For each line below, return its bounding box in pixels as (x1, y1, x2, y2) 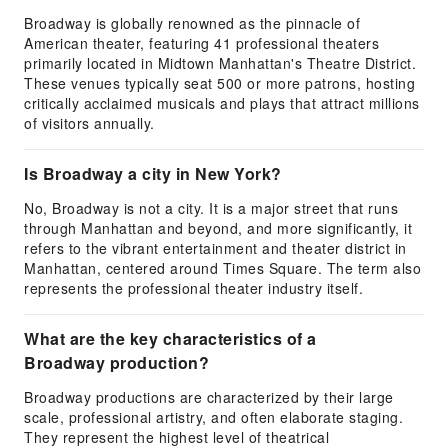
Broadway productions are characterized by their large (24, 387, 394, 407)
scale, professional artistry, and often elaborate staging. (24, 407, 403, 427)
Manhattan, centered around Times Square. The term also (24, 258, 421, 278)
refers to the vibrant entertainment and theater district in (24, 238, 407, 258)
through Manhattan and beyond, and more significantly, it (24, 218, 412, 238)
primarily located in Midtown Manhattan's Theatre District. (24, 53, 416, 73)
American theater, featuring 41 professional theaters (24, 33, 379, 53)
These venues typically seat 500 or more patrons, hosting (24, 73, 415, 93)
